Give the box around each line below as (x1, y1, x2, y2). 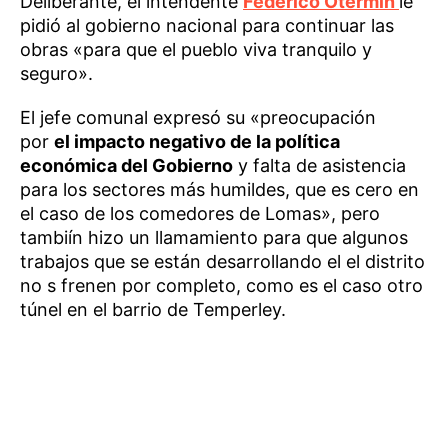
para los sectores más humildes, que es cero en (20, 179, 419, 200)
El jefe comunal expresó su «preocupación (20, 107, 376, 128)
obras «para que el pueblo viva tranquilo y (20, 39, 372, 60)
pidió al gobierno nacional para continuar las (20, 15, 394, 36)
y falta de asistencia (233, 155, 406, 176)
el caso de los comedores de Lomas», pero (20, 203, 380, 224)
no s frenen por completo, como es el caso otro (20, 275, 423, 296)
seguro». (20, 63, 93, 84)
